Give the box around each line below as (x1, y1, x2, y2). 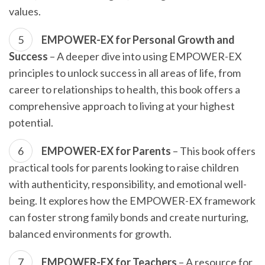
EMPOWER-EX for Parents (41, 144, 171, 157)
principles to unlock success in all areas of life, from (9, 66, 241, 79)
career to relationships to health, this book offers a (9, 83, 240, 96)
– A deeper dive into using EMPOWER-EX (48, 50, 242, 63)
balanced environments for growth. (9, 227, 172, 240)
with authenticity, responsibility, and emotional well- (9, 177, 247, 190)
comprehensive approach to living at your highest (9, 99, 235, 112)
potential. (9, 116, 53, 129)
